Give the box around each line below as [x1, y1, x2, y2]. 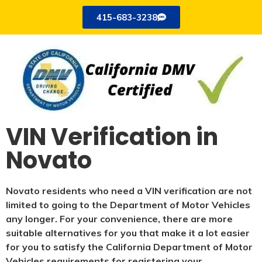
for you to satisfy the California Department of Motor [6, 241, 253, 253]
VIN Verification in [6, 120, 218, 154]
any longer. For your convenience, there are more [6, 213, 233, 225]
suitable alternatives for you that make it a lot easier [6, 227, 250, 239]
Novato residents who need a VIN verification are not [6, 185, 252, 197]
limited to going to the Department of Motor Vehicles [6, 199, 250, 211]
